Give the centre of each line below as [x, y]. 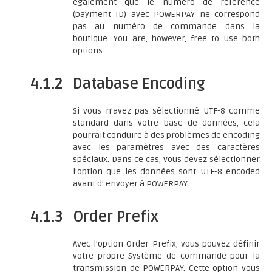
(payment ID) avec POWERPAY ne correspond [166, 14]
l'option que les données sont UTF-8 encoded [166, 172]
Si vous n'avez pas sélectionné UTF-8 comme [166, 111]
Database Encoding [139, 84]
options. [89, 51]
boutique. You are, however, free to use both [166, 39]
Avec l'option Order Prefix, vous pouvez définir [166, 244]
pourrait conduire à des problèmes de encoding [166, 135]
